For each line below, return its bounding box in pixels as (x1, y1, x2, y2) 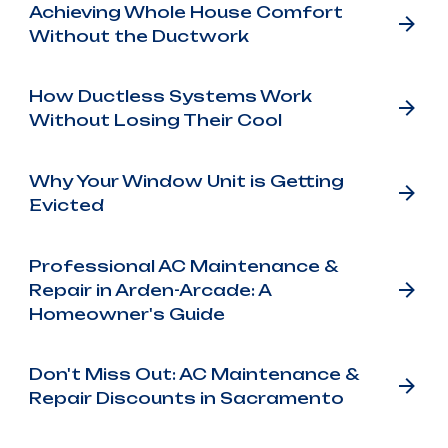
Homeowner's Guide (28, 303, 225, 324)
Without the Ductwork (28, 25, 249, 46)
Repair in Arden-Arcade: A (28, 279, 271, 300)
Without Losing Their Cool (28, 110, 282, 131)
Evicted (28, 195, 104, 216)
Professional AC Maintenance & (28, 255, 338, 276)
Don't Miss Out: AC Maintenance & (28, 364, 359, 385)
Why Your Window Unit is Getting (28, 171, 344, 192)
